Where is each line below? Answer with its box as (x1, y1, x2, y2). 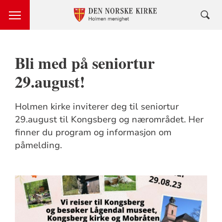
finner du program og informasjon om (14, 126, 171, 138)
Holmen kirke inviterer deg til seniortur (14, 101, 179, 112)
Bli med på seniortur (14, 51, 155, 74)
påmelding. (14, 139, 62, 151)
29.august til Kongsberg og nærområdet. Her (14, 113, 204, 125)
